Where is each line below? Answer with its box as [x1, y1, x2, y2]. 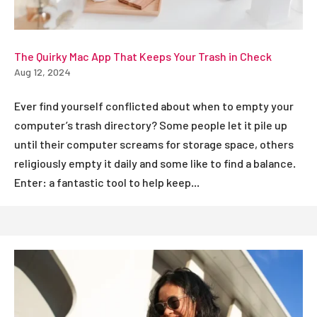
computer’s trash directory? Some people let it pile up [14, 117, 287, 132]
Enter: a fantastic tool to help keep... [14, 175, 200, 189]
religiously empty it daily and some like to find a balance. [14, 156, 296, 170]
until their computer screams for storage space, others [14, 137, 294, 151]
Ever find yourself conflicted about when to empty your [14, 98, 294, 113]
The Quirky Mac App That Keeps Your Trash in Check [14, 49, 272, 63]
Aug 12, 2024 [14, 65, 71, 78]
